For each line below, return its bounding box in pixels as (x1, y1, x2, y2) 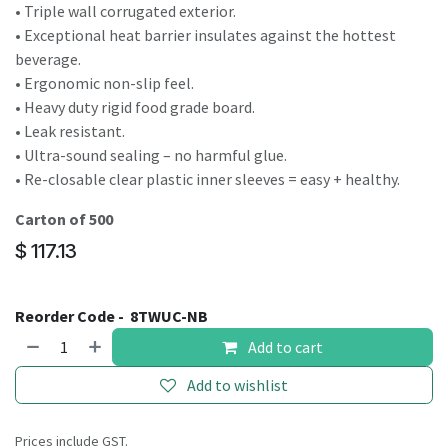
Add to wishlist (187, 375, 288, 395)
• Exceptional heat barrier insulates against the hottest (15, 25, 396, 45)
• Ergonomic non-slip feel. (15, 73, 194, 93)
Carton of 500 (15, 209, 113, 229)
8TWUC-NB (130, 306, 208, 326)
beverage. (15, 49, 81, 69)
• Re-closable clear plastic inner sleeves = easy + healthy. (15, 169, 400, 189)
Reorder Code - (15, 306, 127, 326)
